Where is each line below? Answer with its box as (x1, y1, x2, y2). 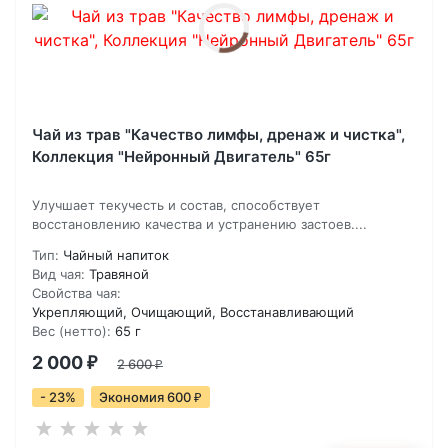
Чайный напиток (63, 247, 169, 264)
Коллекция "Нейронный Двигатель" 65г (32, 147, 331, 167)
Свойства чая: (32, 285, 121, 302)
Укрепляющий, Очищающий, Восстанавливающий (32, 304, 354, 321)
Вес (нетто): (32, 323, 111, 340)
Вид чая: (32, 266, 85, 283)
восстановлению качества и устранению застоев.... (32, 216, 367, 233)
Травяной (89, 266, 149, 283)
